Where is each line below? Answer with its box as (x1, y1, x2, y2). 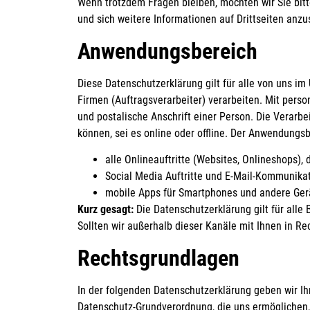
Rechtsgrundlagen (77, 244, 239, 271)
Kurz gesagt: (77, 203, 134, 217)
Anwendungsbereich (77, 37, 257, 64)
